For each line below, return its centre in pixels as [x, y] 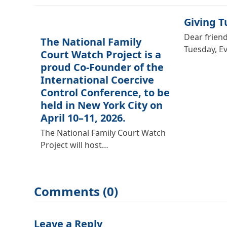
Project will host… [74, 145]
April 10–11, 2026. [83, 118]
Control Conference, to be [105, 92]
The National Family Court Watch [103, 133]
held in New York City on [101, 105]
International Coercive [97, 80]
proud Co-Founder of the [102, 67]
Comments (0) [76, 191]
